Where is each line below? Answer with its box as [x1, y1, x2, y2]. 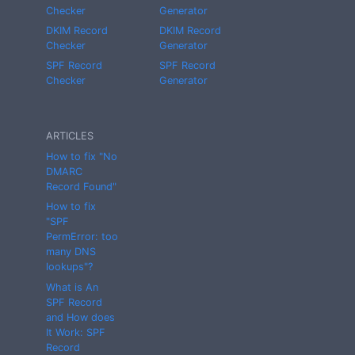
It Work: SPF [45, 326, 105, 338]
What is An [45, 281, 98, 293]
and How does [45, 311, 115, 323]
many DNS [45, 246, 96, 258]
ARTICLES [45, 130, 94, 143]
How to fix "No [45, 150, 117, 162]
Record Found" [45, 180, 116, 193]
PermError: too [45, 231, 118, 243]
